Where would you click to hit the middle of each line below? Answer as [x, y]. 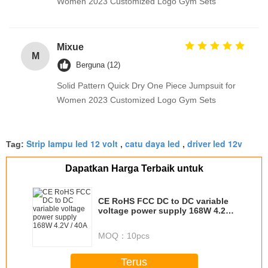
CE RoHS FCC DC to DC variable [163, 201]
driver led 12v [215, 143]
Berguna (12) [98, 65]
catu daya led [153, 143]
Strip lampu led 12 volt [72, 143]
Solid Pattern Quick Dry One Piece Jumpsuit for [146, 85]
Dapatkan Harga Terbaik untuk [134, 168]
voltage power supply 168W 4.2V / [167, 210]
